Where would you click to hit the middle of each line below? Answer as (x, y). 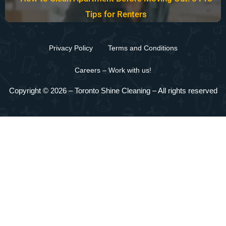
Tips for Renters (116, 14)
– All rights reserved (185, 91)
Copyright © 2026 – (42, 91)
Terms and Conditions (143, 48)
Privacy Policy (71, 48)
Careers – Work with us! (113, 70)
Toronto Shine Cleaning (113, 91)
